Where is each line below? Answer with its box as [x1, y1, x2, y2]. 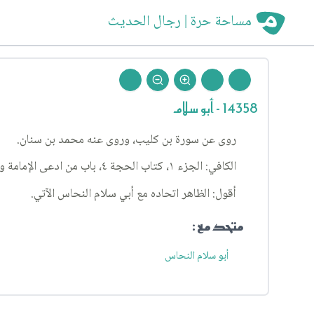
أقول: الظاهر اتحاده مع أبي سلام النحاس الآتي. [30, 183, 236, 205]
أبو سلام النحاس [165, 246, 228, 266]
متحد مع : [192, 214, 243, 236]
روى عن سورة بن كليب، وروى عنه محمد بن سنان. [16, 129, 236, 151]
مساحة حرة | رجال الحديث [108, 10, 252, 34]
